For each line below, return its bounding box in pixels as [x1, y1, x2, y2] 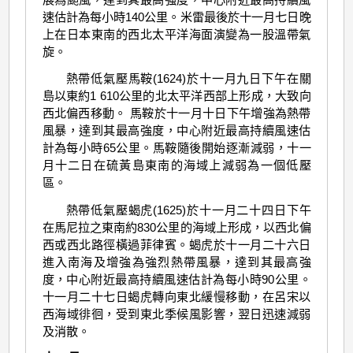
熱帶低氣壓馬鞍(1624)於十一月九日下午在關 [65, 72, 311, 86]
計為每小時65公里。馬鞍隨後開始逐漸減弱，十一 [42, 141, 311, 155]
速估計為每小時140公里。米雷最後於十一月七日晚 [42, 10, 311, 24]
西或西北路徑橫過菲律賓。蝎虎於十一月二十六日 [42, 237, 311, 251]
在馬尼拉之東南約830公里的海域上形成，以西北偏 [42, 220, 311, 234]
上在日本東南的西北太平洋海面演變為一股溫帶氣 [42, 28, 311, 42]
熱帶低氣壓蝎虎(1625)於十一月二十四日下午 [65, 203, 311, 217]
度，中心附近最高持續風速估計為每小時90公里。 [42, 272, 311, 286]
